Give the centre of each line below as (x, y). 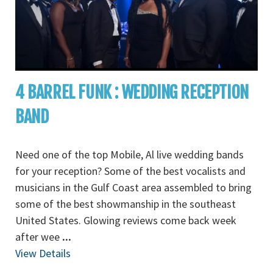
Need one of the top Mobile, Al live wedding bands (129, 154)
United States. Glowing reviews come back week (126, 220)
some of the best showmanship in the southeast (126, 204)
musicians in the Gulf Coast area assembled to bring (133, 187)
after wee (39, 237)
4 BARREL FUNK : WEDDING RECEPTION (132, 92)
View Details (43, 253)
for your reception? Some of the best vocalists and (130, 171)
